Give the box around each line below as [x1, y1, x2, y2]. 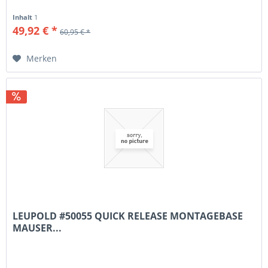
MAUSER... [13, 221, 62, 235]
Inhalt [13, 13, 35, 22]
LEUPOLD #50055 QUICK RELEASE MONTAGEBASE [13, 209, 243, 223]
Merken [26, 53, 57, 65]
